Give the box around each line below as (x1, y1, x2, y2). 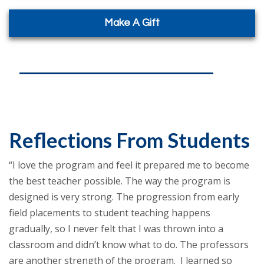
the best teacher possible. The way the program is (9, 174, 230, 187)
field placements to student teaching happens (9, 206, 210, 219)
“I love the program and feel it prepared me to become (9, 158, 249, 171)
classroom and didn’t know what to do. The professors (9, 237, 249, 251)
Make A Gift (104, 17, 160, 28)
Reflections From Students (9, 127, 250, 152)
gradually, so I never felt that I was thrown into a (9, 222, 223, 235)
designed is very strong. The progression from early (9, 190, 239, 203)
